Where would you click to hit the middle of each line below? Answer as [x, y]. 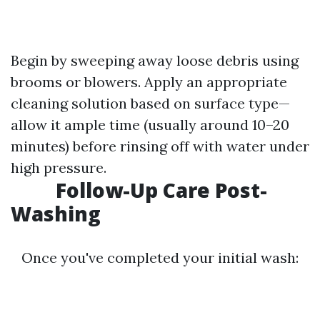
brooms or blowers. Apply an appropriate [149, 82]
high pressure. [59, 167]
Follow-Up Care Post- [159, 190]
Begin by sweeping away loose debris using [155, 60]
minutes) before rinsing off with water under [160, 146]
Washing [56, 214]
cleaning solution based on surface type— [150, 103]
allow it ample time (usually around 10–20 [150, 125]
